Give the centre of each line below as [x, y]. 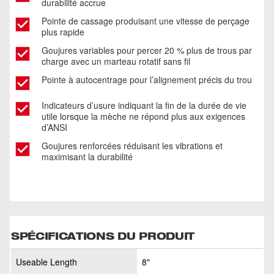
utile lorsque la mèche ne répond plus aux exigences [143, 116]
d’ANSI [54, 127]
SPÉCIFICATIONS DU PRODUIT [103, 236]
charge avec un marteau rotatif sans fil [116, 61]
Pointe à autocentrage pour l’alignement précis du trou [147, 80]
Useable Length [46, 262]
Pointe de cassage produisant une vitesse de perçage [146, 21]
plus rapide [63, 32]
